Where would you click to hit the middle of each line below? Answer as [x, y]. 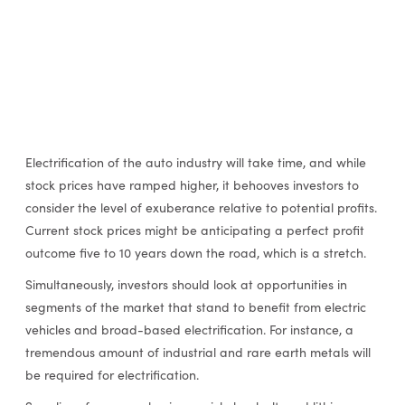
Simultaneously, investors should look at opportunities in [186, 285]
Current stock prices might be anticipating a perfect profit [194, 231]
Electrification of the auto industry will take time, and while [195, 163]
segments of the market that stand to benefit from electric [195, 307]
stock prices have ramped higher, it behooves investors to [192, 185]
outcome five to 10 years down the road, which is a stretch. [195, 253]
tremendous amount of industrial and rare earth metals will [198, 353]
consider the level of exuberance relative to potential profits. [201, 208]
